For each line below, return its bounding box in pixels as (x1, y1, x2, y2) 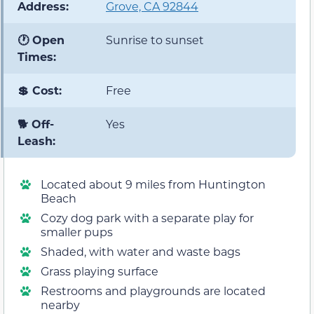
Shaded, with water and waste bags (41, 244, 240, 259)
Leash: (18, 133, 55, 149)
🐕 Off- (18, 116, 54, 132)
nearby (41, 297, 80, 313)
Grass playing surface (41, 264, 158, 279)
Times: (18, 49, 56, 64)
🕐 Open (18, 32, 64, 48)
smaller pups (41, 224, 113, 240)
